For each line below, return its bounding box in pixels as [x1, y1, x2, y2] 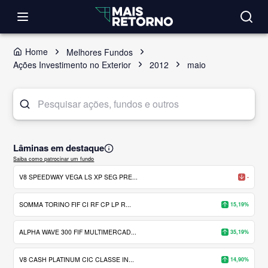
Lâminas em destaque [13, 141, 105, 154]
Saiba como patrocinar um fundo [13, 154, 95, 163]
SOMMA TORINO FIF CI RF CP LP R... [19, 199, 132, 209]
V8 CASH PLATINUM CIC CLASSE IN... [19, 254, 135, 264]
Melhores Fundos [66, 45, 133, 58]
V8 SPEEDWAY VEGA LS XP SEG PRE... [19, 172, 138, 181]
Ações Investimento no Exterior [13, 58, 132, 71]
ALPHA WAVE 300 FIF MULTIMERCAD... [19, 227, 137, 236]
